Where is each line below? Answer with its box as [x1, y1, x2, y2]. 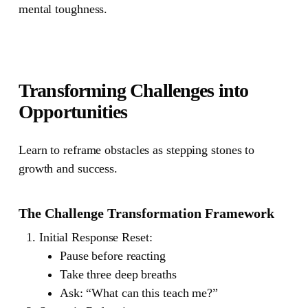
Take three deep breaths [59, 267, 177, 281]
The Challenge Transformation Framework [18, 205, 274, 221]
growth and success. [18, 161, 118, 175]
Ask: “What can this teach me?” [59, 285, 218, 300]
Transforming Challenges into [18, 79, 249, 101]
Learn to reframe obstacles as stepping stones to [18, 142, 255, 157]
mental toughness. [18, 1, 108, 16]
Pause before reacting [59, 248, 166, 263]
